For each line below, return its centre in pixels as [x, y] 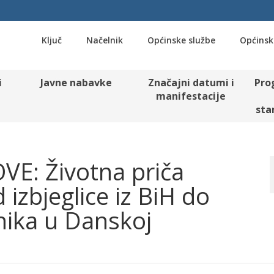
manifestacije [191, 96]
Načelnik [104, 40]
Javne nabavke [76, 83]
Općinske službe [181, 40]
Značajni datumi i [191, 83]
